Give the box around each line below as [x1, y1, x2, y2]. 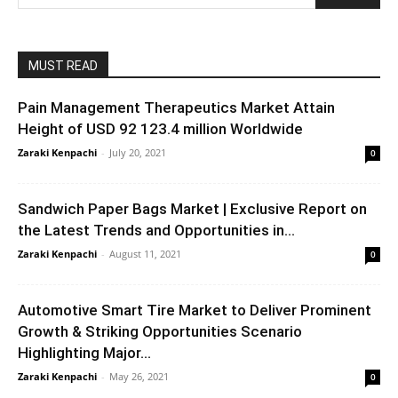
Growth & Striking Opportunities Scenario [18, 322, 302, 340]
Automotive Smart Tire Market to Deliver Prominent [18, 300, 371, 319]
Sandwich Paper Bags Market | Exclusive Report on [18, 199, 367, 218]
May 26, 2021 [109, 369, 169, 383]
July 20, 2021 [109, 145, 166, 159]
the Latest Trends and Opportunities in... [18, 220, 295, 239]
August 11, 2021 [109, 246, 181, 260]
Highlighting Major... [18, 343, 151, 362]
